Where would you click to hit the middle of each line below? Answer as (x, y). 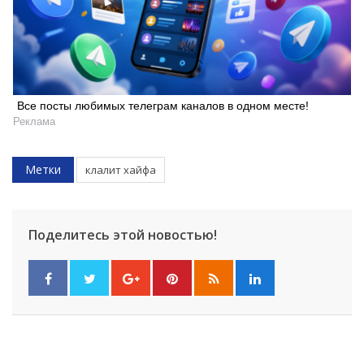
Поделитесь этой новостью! (123, 235)
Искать (323, 67)
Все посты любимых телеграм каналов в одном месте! (163, 106)
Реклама (34, 122)
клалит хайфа (121, 170)
